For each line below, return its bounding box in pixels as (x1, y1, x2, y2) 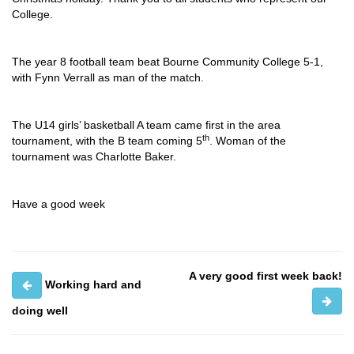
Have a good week (12, 198, 105, 210)
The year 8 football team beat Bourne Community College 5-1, (12, 55, 323, 68)
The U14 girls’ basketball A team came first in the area (12, 119, 281, 131)
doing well (12, 304, 68, 317)
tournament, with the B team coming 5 (12, 134, 202, 147)
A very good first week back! (189, 269, 342, 282)
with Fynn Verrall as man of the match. (12, 71, 204, 84)
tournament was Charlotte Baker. (12, 150, 176, 163)
